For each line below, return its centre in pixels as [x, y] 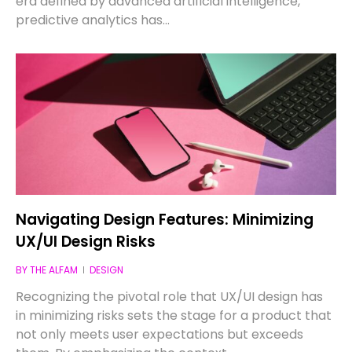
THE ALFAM [54, 269]
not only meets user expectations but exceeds [160, 334]
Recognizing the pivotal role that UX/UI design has [170, 296]
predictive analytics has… [93, 20]
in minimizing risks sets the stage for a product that [174, 315]
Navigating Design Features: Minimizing [165, 219]
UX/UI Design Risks [86, 241]
